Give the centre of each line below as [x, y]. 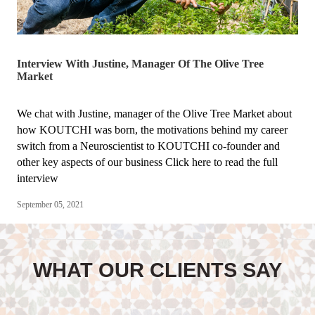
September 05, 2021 [50, 205]
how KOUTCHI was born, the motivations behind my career [152, 130]
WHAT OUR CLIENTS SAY [157, 270]
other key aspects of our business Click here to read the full [147, 162]
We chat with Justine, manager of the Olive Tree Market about [154, 114]
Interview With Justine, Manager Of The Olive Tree [140, 64]
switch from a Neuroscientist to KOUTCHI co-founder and [148, 146]
